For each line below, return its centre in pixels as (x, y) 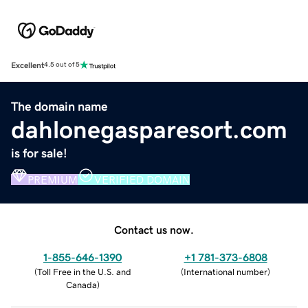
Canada (81, 285)
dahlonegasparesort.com (149, 130)
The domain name (59, 106)
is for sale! (39, 153)
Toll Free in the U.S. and (84, 272)
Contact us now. (154, 229)
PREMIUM (53, 179)
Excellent (27, 65)
